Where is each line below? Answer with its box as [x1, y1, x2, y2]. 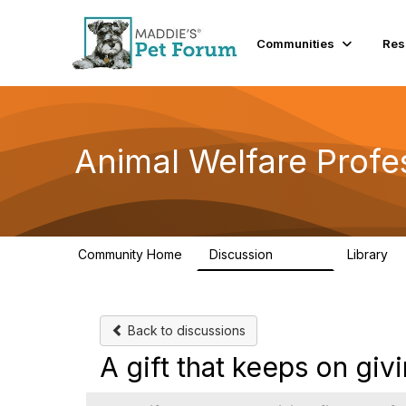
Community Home [78, 246, 182, 262]
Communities [256, 35, 335, 51]
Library [347, 246, 391, 262]
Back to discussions [124, 323, 246, 338]
